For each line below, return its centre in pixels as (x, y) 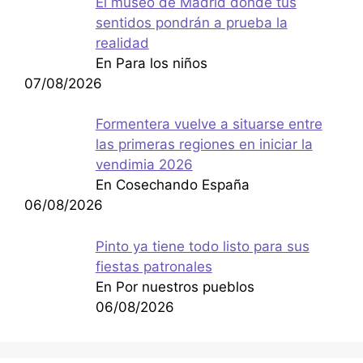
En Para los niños (151, 63)
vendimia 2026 (144, 165)
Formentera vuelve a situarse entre (209, 124)
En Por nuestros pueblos (175, 286)
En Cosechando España (172, 185)
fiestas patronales (154, 266)
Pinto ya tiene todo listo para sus (202, 246)
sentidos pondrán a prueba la (191, 22)
